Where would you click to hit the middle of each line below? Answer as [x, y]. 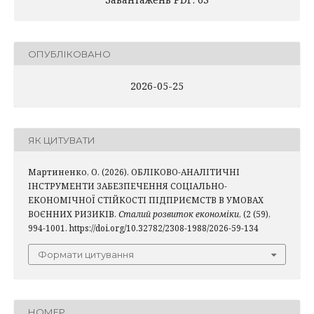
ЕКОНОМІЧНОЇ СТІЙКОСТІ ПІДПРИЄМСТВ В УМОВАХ [146, 200]
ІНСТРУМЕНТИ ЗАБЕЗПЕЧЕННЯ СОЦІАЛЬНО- [128, 186]
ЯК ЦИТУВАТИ [62, 140]
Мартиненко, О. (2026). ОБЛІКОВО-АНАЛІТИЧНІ [134, 172]
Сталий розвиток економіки [179, 214]
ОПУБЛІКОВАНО [69, 54]
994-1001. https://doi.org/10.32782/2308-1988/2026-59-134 [143, 228]
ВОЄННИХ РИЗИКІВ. [73, 214]
